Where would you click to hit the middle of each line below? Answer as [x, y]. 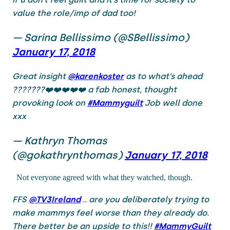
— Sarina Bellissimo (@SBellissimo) [101, 37]
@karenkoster [96, 76]
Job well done [172, 103]
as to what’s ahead [163, 76]
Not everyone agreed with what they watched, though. [102, 177]
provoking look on [50, 103]
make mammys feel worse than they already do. [111, 213]
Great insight [40, 76]
